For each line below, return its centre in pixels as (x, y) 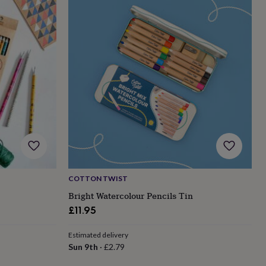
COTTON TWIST (98, 179)
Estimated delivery (98, 235)
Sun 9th (83, 247)
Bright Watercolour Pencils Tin (130, 196)
